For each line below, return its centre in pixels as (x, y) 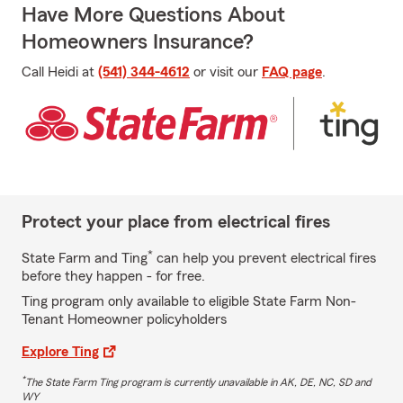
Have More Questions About (153, 15)
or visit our (226, 72)
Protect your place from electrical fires (176, 222)
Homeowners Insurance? (138, 42)
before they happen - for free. (113, 276)
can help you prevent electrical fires (264, 258)
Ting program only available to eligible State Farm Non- (189, 301)
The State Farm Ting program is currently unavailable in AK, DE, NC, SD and (198, 382)
